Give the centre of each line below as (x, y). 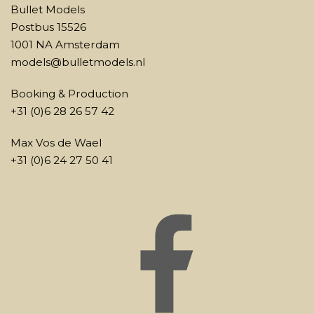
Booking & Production (69, 94)
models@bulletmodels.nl (78, 62)
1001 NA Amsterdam (65, 45)
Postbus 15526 (48, 27)
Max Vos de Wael (56, 143)
